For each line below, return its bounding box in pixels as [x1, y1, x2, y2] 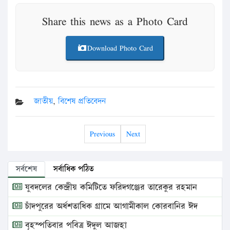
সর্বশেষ [16, 163, 37, 176]
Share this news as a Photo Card [42, 12, 188, 30]
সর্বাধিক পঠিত [53, 163, 94, 176]
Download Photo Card [87, 42, 153, 54]
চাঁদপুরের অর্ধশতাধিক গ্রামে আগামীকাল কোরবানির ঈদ [22, 200, 198, 213]
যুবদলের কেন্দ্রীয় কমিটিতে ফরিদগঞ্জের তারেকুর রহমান [22, 181, 197, 194]
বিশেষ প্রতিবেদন [58, 95, 106, 108]
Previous [90, 128, 115, 140]
